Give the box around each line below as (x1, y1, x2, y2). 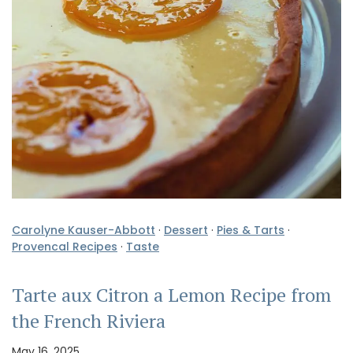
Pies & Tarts (217, 222, 284, 239)
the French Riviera (12, 308, 165, 334)
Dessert (164, 222, 208, 239)
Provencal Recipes (12, 239, 117, 255)
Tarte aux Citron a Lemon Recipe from (12, 282, 331, 308)
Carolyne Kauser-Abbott (12, 222, 155, 239)
